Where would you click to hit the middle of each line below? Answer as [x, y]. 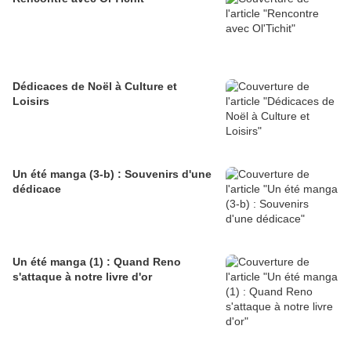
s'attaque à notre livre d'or [82, 277]
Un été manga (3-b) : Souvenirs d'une [112, 174]
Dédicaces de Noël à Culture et [95, 87]
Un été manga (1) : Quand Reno [97, 262]
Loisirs [31, 101]
